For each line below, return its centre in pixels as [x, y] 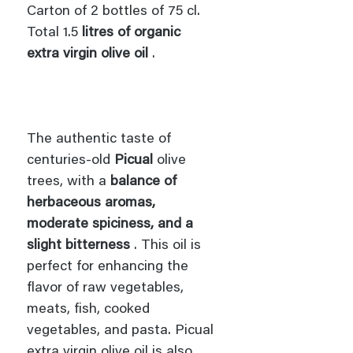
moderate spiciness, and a [110, 224]
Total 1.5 [54, 33]
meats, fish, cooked [88, 309]
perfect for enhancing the [108, 267]
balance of [143, 182]
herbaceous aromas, [91, 203]
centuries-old [71, 160]
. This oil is [165, 245]
